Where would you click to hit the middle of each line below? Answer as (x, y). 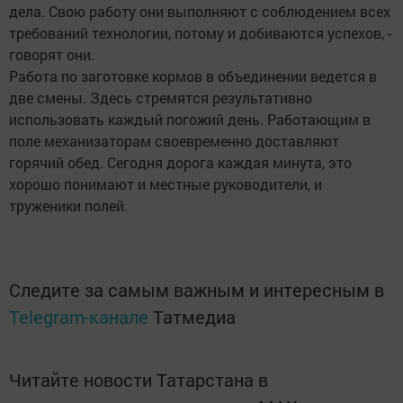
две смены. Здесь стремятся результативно (161, 98)
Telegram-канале (79, 317)
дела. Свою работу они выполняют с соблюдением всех (200, 12)
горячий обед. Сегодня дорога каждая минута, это (180, 163)
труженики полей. (68, 206)
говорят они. (52, 55)
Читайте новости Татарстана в (139, 380)
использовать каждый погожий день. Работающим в (190, 120)
